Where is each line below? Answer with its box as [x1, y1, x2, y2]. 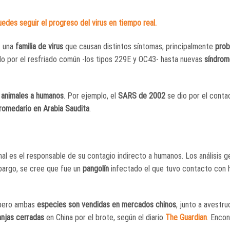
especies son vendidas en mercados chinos [37, 200, 176, 210]
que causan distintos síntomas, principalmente [65, 42, 215, 52]
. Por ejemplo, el [64, 90, 118, 101]
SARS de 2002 [118, 90, 165, 101]
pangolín [83, 163, 109, 174]
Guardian [180, 213, 207, 223]
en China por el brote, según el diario [44, 213, 165, 223]
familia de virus [15, 42, 65, 52]
